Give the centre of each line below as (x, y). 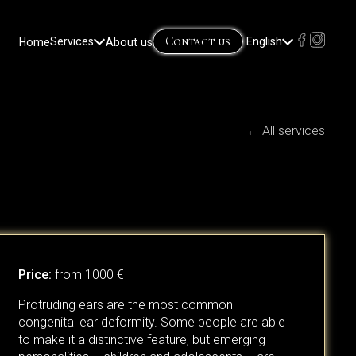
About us (129, 41)
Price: (35, 275)
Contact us (198, 41)
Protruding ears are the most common (125, 305)
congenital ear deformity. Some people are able (151, 323)
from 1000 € (87, 275)
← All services (286, 131)
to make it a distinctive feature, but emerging (141, 340)
